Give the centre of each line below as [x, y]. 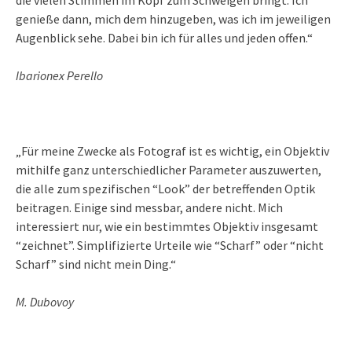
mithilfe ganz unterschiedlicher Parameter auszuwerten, [169, 169]
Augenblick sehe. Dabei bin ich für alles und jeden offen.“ [164, 37]
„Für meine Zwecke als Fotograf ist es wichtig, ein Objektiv [172, 150]
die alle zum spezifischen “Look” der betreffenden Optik [165, 188]
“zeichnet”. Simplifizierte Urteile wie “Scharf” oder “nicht [170, 245]
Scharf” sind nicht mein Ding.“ [96, 264]
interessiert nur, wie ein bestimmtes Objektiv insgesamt [167, 226]
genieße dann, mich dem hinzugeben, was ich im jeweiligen [173, 18]
